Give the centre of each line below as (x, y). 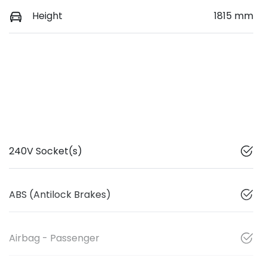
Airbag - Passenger (54, 238)
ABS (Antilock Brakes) (60, 194)
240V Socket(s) (46, 151)
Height (47, 15)
